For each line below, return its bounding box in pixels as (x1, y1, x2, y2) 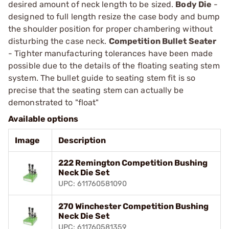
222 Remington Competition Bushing (58, 157, 208, 168)
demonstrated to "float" (8, 97, 99, 107)
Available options (8, 113, 78, 124)
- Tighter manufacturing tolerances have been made (8, 48, 213, 58)
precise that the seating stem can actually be (8, 85, 184, 95)
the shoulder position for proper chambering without (8, 24, 213, 34)
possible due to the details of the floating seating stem (8, 60, 220, 71)
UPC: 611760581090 (58, 179, 127, 188)
